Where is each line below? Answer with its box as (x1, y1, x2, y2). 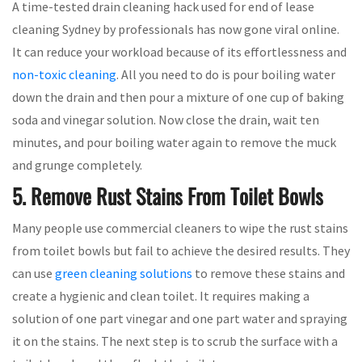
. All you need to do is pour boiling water (116, 65, 335, 82)
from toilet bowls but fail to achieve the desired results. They (12, 242, 350, 259)
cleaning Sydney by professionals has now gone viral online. (12, 20, 339, 37)
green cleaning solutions (55, 264, 192, 281)
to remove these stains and (192, 264, 345, 281)
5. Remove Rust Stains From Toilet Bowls (12, 179, 323, 212)
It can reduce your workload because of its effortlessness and (12, 43, 347, 60)
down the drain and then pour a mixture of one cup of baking (12, 88, 344, 105)
